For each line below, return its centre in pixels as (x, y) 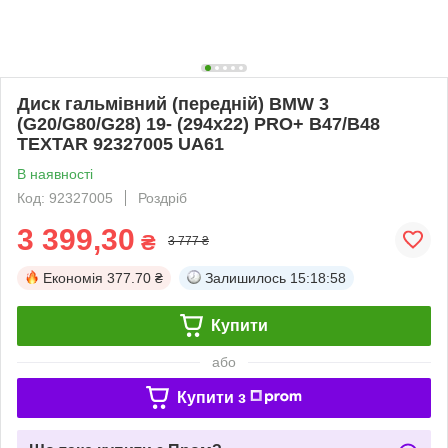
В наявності (55, 173)
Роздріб (162, 197)
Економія (73, 277)
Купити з (211, 397)
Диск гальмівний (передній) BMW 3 (173, 103)
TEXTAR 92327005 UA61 (120, 143)
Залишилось (245, 277)
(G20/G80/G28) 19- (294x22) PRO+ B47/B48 (198, 123)
